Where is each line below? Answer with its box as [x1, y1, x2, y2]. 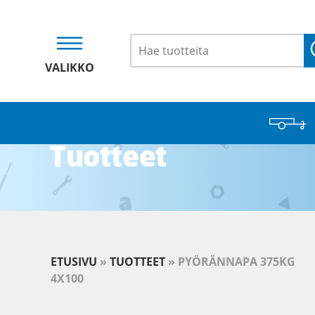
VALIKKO [45, 60, 94, 75]
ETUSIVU [51, 254, 97, 269]
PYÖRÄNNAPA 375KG [178, 254, 295, 269]
